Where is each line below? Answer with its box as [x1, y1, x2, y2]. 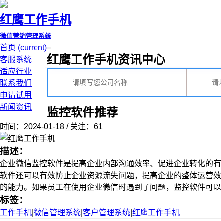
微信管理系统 [34, 208, 81, 217]
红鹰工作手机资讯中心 [47, 53, 165, 66]
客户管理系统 [83, 208, 130, 217]
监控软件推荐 [47, 106, 118, 119]
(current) [18, 43, 47, 52]
